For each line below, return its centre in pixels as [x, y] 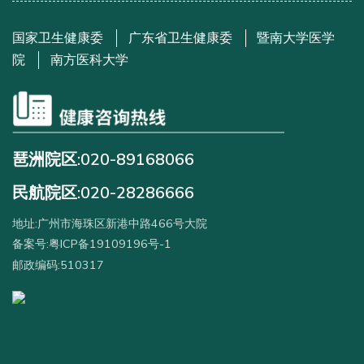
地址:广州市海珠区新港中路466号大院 [110, 224]
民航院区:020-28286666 [103, 193]
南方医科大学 [89, 60]
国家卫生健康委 [58, 38]
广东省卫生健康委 [180, 38]
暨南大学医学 [296, 38]
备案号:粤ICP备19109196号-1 [92, 244]
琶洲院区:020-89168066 [103, 159]
